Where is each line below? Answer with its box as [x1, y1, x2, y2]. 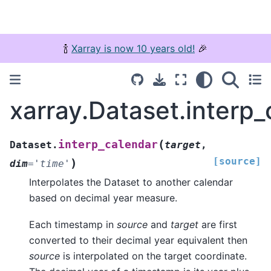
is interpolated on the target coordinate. [60, 250, 247, 263]
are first [198, 218, 237, 231]
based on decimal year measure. [29, 191, 177, 204]
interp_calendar [58, 138, 158, 151]
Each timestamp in [29, 218, 117, 231]
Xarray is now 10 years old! [71, 42, 195, 54]
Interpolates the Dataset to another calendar [29, 175, 233, 188]
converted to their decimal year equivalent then [29, 234, 247, 247]
